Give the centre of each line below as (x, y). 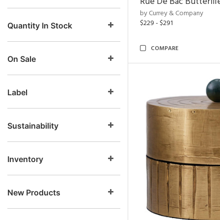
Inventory (25, 159)
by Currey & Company (172, 14)
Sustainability (33, 126)
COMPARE (165, 49)
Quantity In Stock (40, 26)
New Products (34, 192)
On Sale (22, 59)
